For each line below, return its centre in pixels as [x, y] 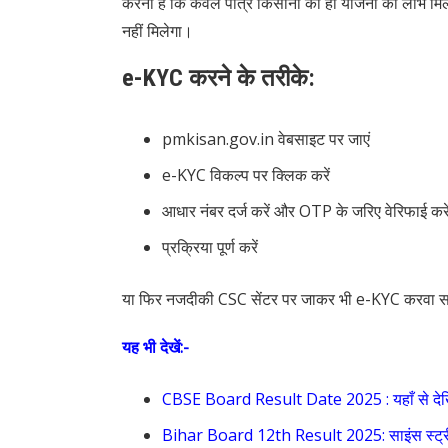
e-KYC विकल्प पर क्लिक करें [246, 175]
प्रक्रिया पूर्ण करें [210, 247]
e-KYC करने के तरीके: [218, 78]
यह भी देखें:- [155, 347]
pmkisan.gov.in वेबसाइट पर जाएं [266, 139]
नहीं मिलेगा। [157, 31]
